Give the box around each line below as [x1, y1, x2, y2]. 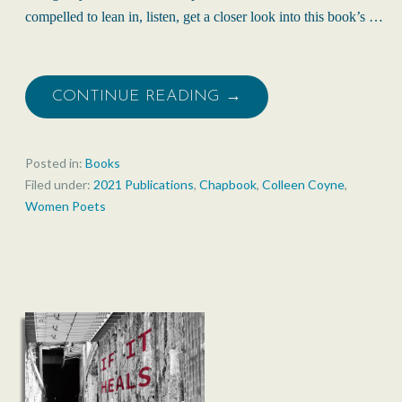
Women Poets [25, 198, 106, 214]
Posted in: [25, 155, 85, 171]
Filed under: [25, 177, 93, 193]
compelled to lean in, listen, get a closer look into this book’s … [25, 9, 383, 25]
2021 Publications [93, 177, 194, 193]
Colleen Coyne [262, 177, 345, 193]
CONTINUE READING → [52, 88, 241, 106]
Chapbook [199, 177, 257, 193]
